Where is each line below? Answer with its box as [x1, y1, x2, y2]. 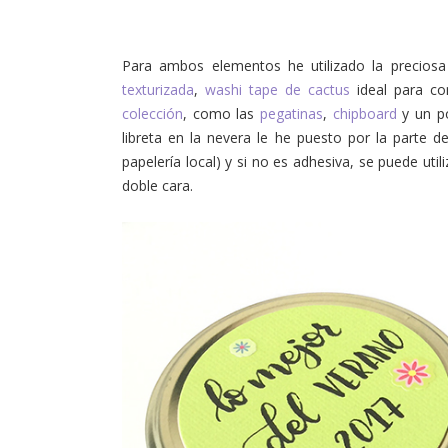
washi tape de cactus [205, 80, 350, 99]
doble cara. [122, 176, 193, 195]
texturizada [122, 80, 194, 99]
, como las [183, 104, 260, 123]
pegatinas [260, 104, 323, 123]
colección [122, 104, 183, 123]
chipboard [332, 104, 397, 123]
